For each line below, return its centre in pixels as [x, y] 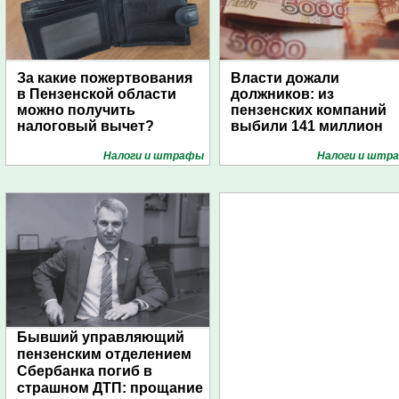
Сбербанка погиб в [85, 371]
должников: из [282, 94]
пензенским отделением [104, 354]
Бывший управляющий [101, 337]
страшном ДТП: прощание [110, 388]
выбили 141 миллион [307, 126]
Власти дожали [285, 78]
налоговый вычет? [85, 126]
